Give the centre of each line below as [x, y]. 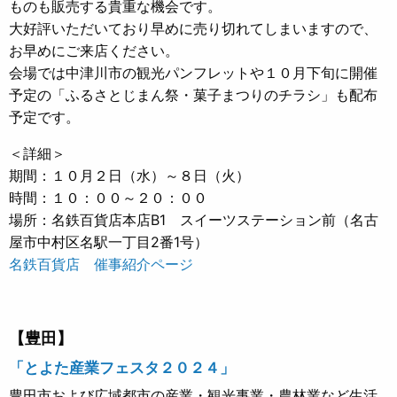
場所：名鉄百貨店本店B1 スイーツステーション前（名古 [194, 220]
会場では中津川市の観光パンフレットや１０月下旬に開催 [193, 73]
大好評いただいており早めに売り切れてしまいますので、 [193, 28]
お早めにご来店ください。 [94, 51]
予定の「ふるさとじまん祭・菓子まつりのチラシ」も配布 [193, 95]
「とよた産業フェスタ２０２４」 [122, 367]
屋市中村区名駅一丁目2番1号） [109, 242]
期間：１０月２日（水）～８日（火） [129, 175]
